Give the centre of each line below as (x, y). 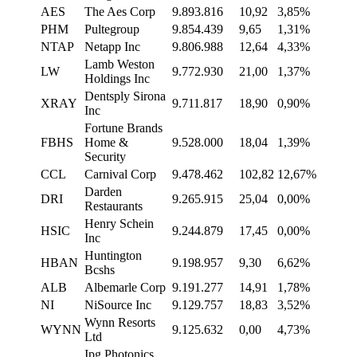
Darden (103, 192)
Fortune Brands (124, 128)
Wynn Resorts (120, 323)
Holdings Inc (117, 79)
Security (105, 157)
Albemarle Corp (125, 288)
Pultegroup (112, 29)
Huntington (113, 256)
